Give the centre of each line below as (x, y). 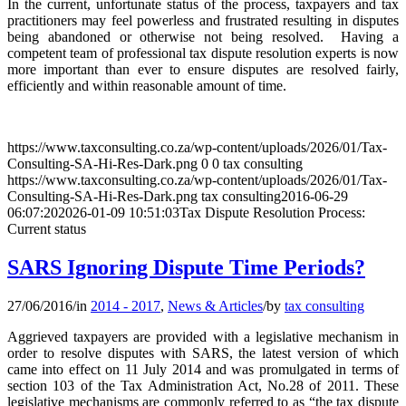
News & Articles (215, 305)
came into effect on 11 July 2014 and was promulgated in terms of (203, 369)
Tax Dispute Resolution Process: (272, 212)
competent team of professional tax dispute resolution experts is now (203, 53)
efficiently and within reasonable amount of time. (147, 85)
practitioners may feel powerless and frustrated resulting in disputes (203, 20)
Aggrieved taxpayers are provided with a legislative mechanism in (203, 336)
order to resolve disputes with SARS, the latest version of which (203, 353)
